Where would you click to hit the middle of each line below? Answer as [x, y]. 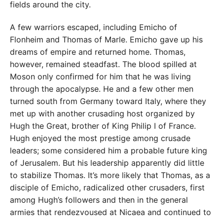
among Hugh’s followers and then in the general [99, 200]
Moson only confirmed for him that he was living [100, 76]
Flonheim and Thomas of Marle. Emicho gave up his [106, 39]
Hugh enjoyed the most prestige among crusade [100, 138]
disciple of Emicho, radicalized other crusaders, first [107, 187]
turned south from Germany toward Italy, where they [108, 101]
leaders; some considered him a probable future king [109, 150]
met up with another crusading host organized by [102, 113]
